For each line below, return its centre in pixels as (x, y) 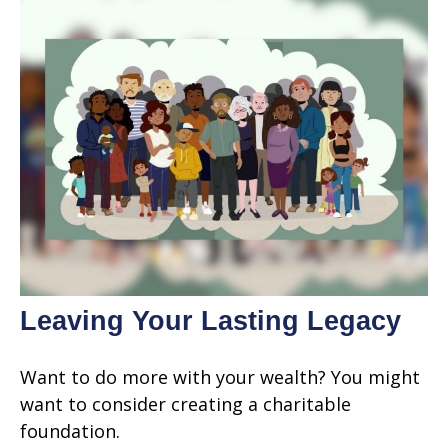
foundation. (70, 430)
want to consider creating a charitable (185, 403)
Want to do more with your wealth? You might (220, 376)
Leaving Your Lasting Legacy (210, 320)
